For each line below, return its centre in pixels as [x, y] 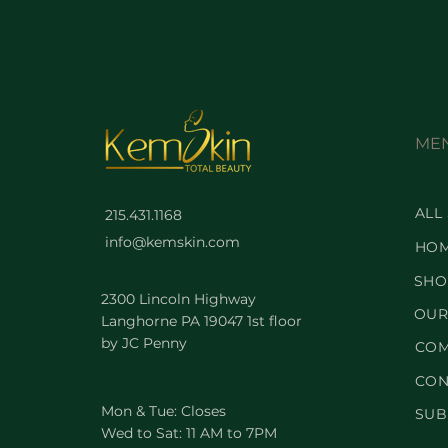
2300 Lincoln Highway [178, 299]
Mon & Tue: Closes [163, 411]
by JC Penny [143, 343]
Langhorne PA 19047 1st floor [201, 321]
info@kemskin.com [172, 242]
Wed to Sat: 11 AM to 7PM [188, 433]
